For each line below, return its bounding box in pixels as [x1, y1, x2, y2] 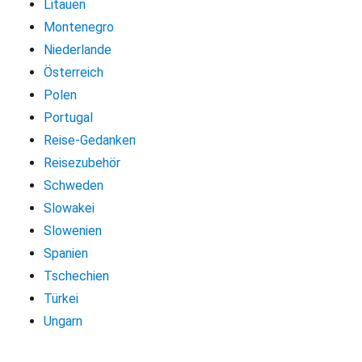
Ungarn [44, 313, 83, 329]
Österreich [44, 64, 104, 80]
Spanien [44, 245, 89, 261]
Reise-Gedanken [44, 132, 137, 148]
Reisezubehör [44, 154, 121, 170]
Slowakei [44, 200, 95, 216]
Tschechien [44, 267, 110, 284]
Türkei [44, 290, 79, 306]
